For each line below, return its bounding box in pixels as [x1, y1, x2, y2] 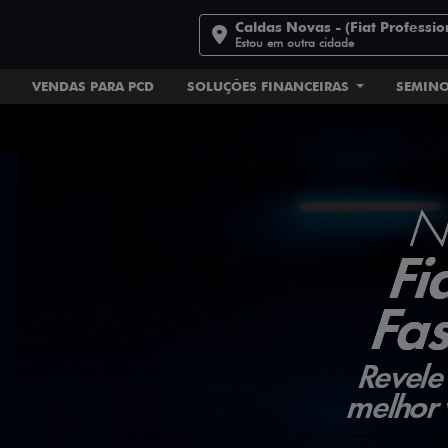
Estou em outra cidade [235, 34, 355, 50]
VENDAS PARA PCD [32, 78, 155, 94]
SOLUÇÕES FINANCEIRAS [186, 78, 353, 94]
